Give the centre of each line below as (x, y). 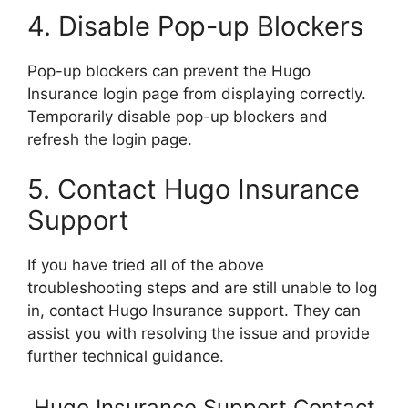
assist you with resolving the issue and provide (199, 333)
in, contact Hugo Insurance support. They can (194, 311)
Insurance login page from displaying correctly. (197, 93)
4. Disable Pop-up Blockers (195, 25)
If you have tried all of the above (146, 265)
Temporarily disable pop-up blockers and (178, 116)
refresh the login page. (110, 139)
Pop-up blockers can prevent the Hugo (169, 71)
